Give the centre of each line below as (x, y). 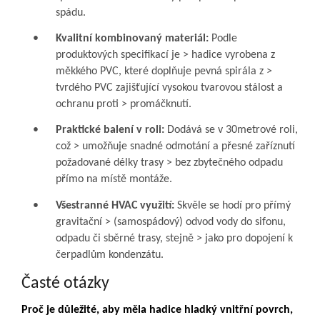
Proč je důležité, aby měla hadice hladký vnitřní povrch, (157, 310)
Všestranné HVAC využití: (115, 205)
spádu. (71, 12)
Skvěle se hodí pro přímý (232, 205)
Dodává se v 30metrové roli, (231, 130)
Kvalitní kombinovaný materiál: (132, 39)
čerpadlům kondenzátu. (110, 255)
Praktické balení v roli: (110, 130)
